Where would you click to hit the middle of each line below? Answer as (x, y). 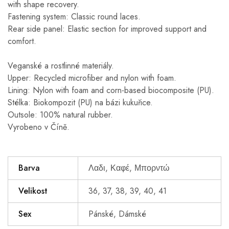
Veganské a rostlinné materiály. (61, 65)
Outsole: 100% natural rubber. (60, 114)
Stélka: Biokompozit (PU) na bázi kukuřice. (80, 102)
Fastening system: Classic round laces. (74, 16)
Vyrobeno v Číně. (39, 127)
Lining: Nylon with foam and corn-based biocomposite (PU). (111, 90)
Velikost (33, 191)
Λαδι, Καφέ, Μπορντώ (129, 168)
